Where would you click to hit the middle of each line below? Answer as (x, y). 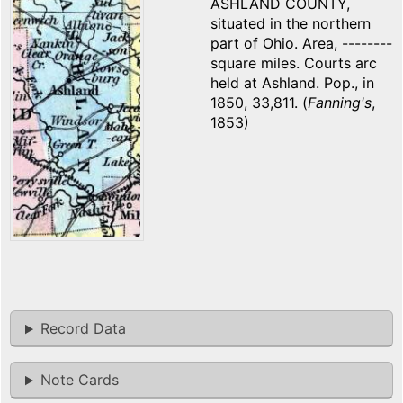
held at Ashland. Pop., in (292, 83)
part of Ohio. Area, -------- (301, 44)
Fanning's (340, 103)
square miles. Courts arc (294, 63)
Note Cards (79, 380)
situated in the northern (291, 24)
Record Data (83, 329)
